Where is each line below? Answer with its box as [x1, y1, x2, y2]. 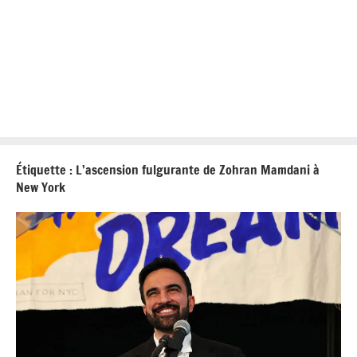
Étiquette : [16, 160, 76, 178]
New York [16, 178, 65, 196]
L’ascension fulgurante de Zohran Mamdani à [76, 160, 320, 178]
